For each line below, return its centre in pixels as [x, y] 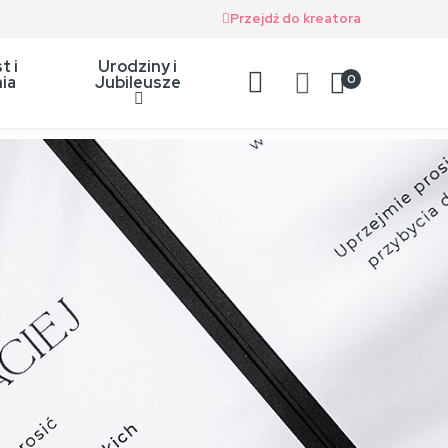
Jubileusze [137, 82]
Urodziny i [138, 66]
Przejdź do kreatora [295, 18]
